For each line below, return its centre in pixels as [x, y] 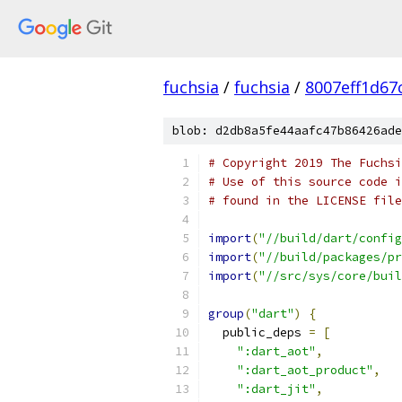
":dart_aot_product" [305, 370]
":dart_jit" [276, 389]
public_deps [258, 332]
